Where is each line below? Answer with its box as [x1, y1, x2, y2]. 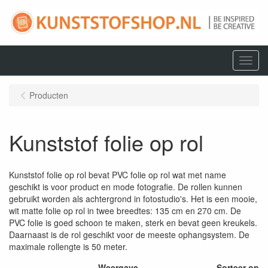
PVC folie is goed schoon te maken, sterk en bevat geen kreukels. [9, 217, 257, 229]
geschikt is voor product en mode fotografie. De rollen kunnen [9, 181, 242, 193]
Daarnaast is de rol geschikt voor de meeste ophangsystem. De [9, 229, 249, 240]
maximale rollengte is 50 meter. [9, 240, 127, 252]
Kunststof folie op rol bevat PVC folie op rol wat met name [9, 169, 226, 181]
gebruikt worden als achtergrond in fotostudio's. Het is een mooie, [9, 193, 257, 205]
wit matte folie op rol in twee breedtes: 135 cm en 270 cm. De [9, 205, 241, 217]
